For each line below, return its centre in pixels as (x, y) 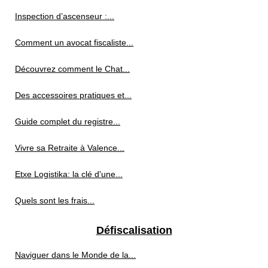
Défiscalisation (134, 231)
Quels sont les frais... (55, 201)
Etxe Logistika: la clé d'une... (69, 174)
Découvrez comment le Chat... (72, 69)
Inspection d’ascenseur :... (65, 16)
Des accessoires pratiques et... (73, 95)
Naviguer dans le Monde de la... (75, 255)
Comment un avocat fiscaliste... (74, 43)
